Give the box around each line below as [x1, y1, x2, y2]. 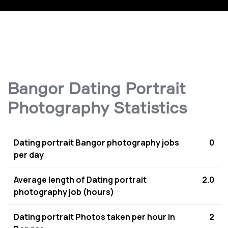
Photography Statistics [8, 98, 187, 118]
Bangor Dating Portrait [8, 78, 186, 98]
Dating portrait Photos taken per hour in [14, 211, 175, 222]
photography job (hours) [14, 186, 114, 197]
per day [14, 149, 44, 160]
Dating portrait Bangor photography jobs [14, 137, 179, 148]
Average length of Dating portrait [14, 174, 147, 185]
